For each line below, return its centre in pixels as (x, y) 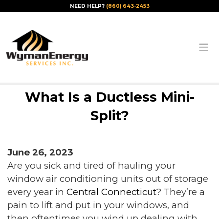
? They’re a (181, 192)
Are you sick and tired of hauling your (91, 166)
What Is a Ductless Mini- (109, 97)
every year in (37, 192)
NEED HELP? (88, 6)
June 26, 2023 (40, 153)
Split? (109, 116)
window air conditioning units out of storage (108, 179)
